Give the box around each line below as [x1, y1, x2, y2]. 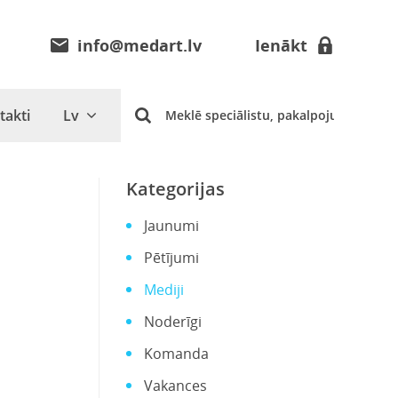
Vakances [144, 376, 207, 395]
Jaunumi [144, 216, 199, 235]
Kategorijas [126, 177, 225, 201]
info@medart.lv [77, 35, 202, 57]
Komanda [144, 344, 209, 363]
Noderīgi [144, 312, 202, 331]
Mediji [144, 280, 184, 299]
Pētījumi [144, 248, 199, 267]
